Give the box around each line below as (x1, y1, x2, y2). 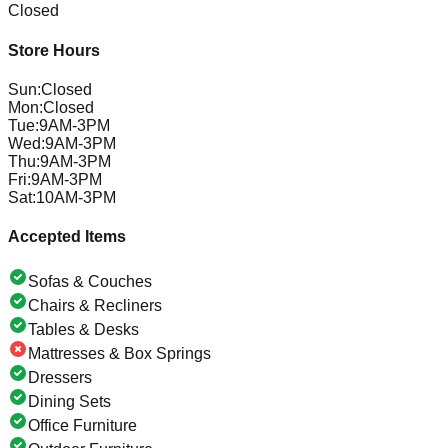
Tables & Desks (28, 321, 139, 339)
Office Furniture (28, 417, 137, 435)
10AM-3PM (36, 188, 116, 206)
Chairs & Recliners (28, 297, 162, 315)
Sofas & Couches (28, 273, 152, 291)
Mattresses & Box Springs (28, 345, 211, 363)
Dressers (28, 369, 92, 387)
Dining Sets (28, 393, 111, 411)
